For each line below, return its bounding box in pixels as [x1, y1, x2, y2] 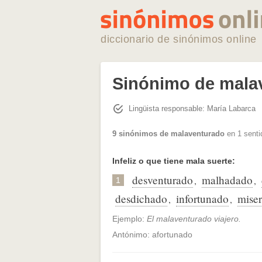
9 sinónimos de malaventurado [112, 129, 225, 139]
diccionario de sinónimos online [101, 33, 257, 45]
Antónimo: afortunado [112, 230, 192, 240]
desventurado [132, 173, 193, 188]
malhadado [202, 173, 253, 188]
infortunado [176, 191, 229, 206]
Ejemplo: [112, 214, 147, 224]
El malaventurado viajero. [147, 214, 241, 224]
